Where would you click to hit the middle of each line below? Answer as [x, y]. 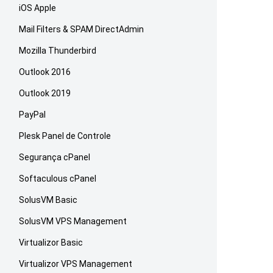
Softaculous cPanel [58, 179]
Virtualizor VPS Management [76, 264]
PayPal [33, 115]
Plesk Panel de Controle [65, 136]
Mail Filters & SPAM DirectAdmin [82, 29]
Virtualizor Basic [51, 243]
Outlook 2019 [45, 93]
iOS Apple [38, 8]
